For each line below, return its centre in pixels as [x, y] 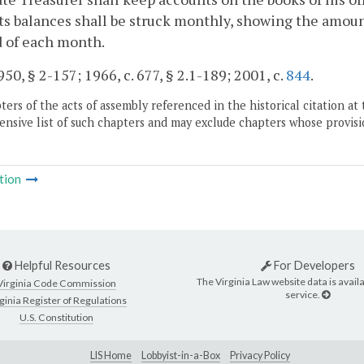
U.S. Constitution [56, 318]
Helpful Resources [61, 266]
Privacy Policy [260, 355]
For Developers [313, 266]
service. [303, 294]
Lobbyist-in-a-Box [181, 355]
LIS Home [111, 355]
